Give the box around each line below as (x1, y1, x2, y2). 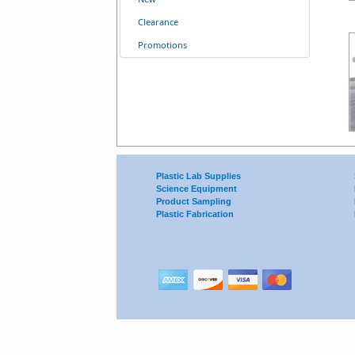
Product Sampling (156, 196, 231, 206)
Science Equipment (156, 183, 237, 193)
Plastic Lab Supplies (156, 170, 241, 181)
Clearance (138, 16, 178, 28)
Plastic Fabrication (156, 208, 234, 219)
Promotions (138, 39, 187, 51)
